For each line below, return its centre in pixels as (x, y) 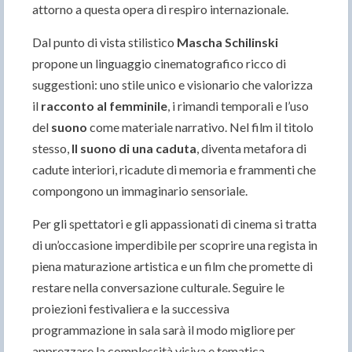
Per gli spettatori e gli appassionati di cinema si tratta (174, 223)
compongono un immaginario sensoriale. (140, 190)
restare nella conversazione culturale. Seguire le (158, 287)
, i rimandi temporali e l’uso (238, 105)
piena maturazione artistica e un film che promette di (172, 266)
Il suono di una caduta (134, 148)
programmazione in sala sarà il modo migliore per (164, 329)
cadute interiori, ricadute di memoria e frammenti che (174, 169)
